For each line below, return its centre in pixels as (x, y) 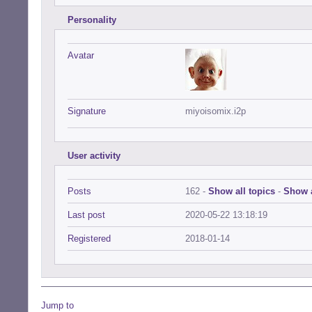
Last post (86, 215)
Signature (87, 111)
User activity (94, 156)
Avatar (81, 55)
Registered (89, 239)
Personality (92, 20)
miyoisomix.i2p (216, 111)
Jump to (57, 305)
